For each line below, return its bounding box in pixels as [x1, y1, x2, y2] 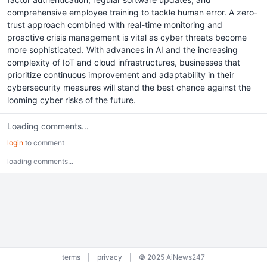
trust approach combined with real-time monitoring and [7, 20, 222, 30]
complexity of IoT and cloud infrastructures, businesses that [7, 57, 240, 67]
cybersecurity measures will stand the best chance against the [7, 82, 251, 92]
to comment [23, 138, 64, 147]
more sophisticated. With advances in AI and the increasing [7, 45, 238, 55]
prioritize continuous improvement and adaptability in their [7, 70, 234, 80]
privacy [97, 253, 122, 262]
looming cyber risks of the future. [7, 95, 136, 105]
